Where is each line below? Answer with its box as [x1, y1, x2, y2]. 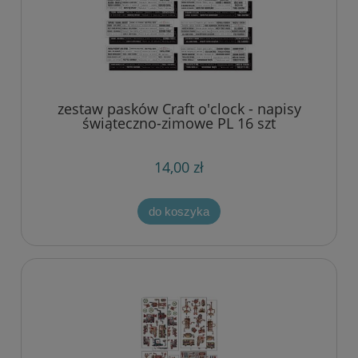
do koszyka [149, 204, 209, 218]
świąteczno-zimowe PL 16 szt [82, 113, 276, 133]
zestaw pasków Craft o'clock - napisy [57, 98, 301, 118]
